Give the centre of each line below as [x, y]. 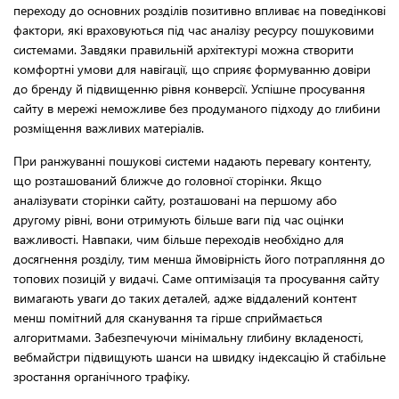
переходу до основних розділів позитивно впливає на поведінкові [199, 11]
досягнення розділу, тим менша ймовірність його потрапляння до [199, 259]
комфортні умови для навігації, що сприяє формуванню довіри [192, 69]
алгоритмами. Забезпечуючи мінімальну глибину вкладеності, [188, 338]
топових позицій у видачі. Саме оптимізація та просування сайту [196, 279]
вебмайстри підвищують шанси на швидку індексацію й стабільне [199, 357]
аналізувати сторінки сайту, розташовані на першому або [175, 200]
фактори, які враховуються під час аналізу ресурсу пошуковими [194, 30]
